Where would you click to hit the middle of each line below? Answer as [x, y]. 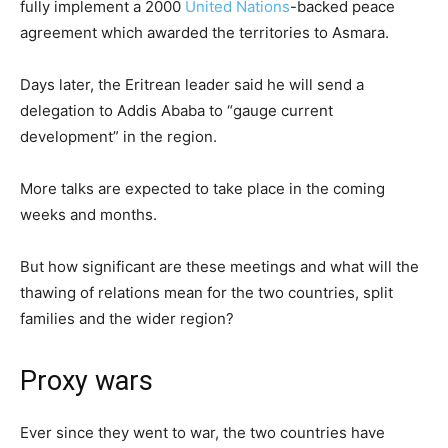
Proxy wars [86, 380]
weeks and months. [88, 214]
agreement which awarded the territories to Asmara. [204, 32]
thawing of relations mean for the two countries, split [206, 292]
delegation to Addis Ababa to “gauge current [176, 110]
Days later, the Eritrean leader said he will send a [192, 84]
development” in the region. [118, 136]
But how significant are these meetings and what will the [219, 266]
